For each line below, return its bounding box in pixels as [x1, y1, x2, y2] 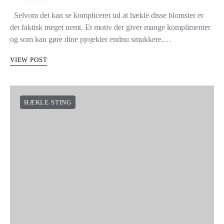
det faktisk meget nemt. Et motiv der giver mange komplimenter [10, 23, 210, 31]
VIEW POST [10, 56, 47, 63]
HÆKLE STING [24, 98, 71, 106]
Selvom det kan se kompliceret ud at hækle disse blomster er [10, 11, 203, 19]
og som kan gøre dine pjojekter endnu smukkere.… [10, 35, 171, 43]
